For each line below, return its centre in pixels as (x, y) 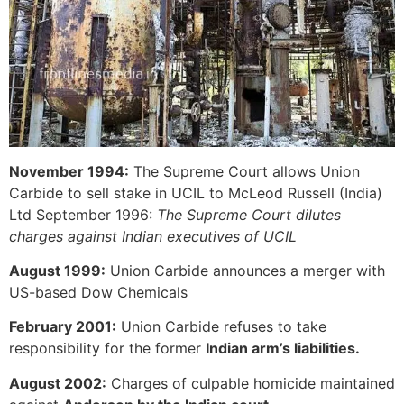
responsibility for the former (107, 349)
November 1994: (69, 171)
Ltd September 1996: (83, 214)
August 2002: (58, 383)
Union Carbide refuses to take (221, 327)
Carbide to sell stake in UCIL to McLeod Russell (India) (196, 193)
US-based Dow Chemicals (98, 293)
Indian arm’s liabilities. (283, 349)
